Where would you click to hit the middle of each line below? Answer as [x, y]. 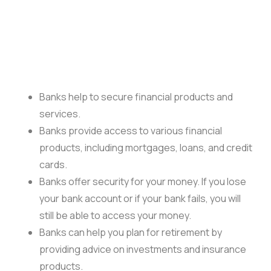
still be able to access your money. [115, 215]
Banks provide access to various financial [131, 130]
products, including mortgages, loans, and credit [146, 147]
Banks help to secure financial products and [136, 96]
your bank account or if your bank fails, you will [140, 198]
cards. [53, 164]
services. [60, 113]
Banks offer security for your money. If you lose [143, 181]
